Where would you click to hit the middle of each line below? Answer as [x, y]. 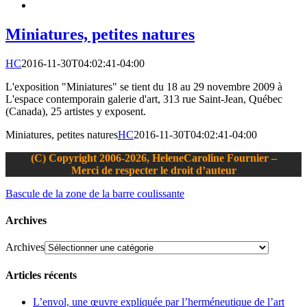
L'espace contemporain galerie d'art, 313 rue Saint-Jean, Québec [144, 99]
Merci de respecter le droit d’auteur [153, 170]
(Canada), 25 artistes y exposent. [76, 111]
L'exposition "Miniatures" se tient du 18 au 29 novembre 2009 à [144, 86]
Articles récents [41, 275]
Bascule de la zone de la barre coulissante [95, 193]
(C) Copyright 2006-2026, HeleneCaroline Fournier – [153, 158]
